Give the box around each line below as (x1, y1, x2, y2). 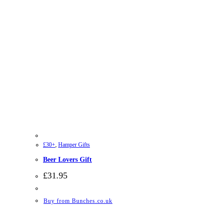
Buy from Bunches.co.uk (44, 197, 112, 205)
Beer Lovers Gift (43, 155, 92, 163)
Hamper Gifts (58, 141, 90, 149)
